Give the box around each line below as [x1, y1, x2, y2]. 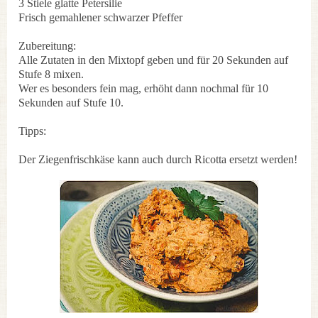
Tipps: [18, 124, 46, 137]
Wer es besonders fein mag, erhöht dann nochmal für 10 [18, 82, 268, 94]
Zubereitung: [18, 39, 76, 52]
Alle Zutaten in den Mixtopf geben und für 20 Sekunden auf [18, 53, 288, 66]
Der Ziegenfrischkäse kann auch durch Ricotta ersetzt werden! [18, 153, 297, 165]
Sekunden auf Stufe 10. [18, 96, 124, 109]
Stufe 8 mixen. [18, 67, 84, 80]
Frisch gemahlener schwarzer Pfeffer [18, 11, 182, 23]
